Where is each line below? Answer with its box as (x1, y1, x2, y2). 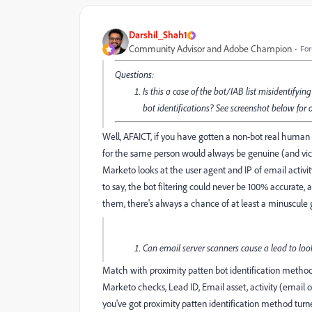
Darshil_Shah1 (129, 29, 187, 40)
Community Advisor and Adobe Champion (129, 42, 292, 55)
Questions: (115, 68, 154, 81)
